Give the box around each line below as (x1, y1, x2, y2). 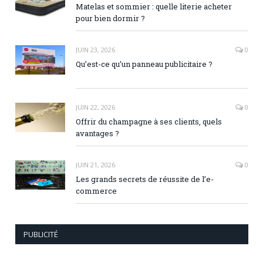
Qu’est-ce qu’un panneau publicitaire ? (76, 59, 213, 70)
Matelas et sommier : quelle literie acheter (76, 1, 232, 12)
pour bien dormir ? (76, 13, 145, 24)
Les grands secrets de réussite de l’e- (76, 174, 214, 185)
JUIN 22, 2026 (76, 103, 115, 112)
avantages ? (76, 128, 119, 139)
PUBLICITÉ (23, 229, 58, 240)
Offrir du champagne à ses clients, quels (76, 116, 222, 127)
